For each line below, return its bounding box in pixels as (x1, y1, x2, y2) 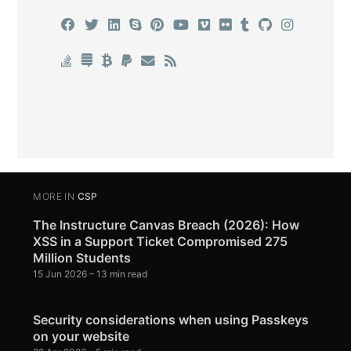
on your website (33, 328, 130, 345)
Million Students (33, 250, 132, 266)
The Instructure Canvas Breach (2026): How (33, 217, 300, 233)
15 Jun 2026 (33, 268, 88, 280)
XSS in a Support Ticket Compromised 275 (33, 233, 288, 250)
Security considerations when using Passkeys (33, 312, 309, 328)
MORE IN (33, 190, 75, 203)
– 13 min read (87, 268, 148, 280)
